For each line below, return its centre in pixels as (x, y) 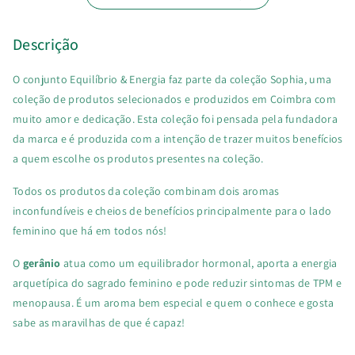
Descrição (46, 44)
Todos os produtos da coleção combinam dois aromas (146, 191)
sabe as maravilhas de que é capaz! (99, 322)
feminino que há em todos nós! (92, 230)
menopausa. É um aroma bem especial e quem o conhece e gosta (174, 302)
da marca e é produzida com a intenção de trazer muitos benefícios (178, 138)
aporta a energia (297, 263)
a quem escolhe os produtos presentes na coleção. (138, 158)
